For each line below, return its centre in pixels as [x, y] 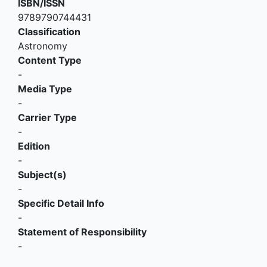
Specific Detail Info [61, 204]
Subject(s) [42, 175]
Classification [49, 32]
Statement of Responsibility [82, 232]
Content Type [50, 60]
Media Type [45, 89]
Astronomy [43, 46]
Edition [34, 146]
